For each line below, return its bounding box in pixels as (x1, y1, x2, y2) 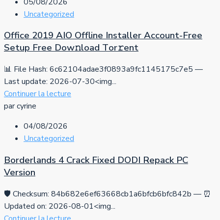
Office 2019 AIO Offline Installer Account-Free (4, 29, 202, 42)
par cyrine (4, 101, 36, 112)
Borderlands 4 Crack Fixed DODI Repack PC (4, 153, 188, 166)
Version (4, 165, 35, 179)
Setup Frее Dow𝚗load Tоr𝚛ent (4, 41, 138, 55)
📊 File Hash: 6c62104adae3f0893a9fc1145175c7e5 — (4, 64, 203, 75)
